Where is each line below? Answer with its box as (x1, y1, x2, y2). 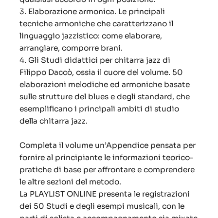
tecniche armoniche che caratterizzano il (19, 19, 173, 29)
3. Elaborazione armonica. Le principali (19, 7, 165, 17)
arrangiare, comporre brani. (19, 43, 123, 53)
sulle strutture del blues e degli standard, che (19, 92, 190, 102)
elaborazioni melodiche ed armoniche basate (19, 80, 190, 90)
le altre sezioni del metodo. (19, 177, 121, 187)
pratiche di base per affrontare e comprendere (19, 165, 195, 175)
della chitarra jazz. (19, 116, 88, 126)
